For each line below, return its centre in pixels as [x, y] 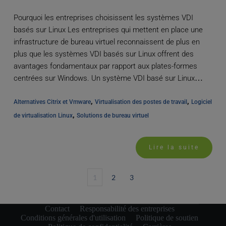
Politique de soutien [167, 218]
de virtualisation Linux [43, 116]
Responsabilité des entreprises [127, 209]
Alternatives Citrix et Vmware [52, 102]
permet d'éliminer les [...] [54, 91]
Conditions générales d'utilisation [73, 218]
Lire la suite [174, 148]
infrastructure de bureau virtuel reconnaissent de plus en [106, 42]
